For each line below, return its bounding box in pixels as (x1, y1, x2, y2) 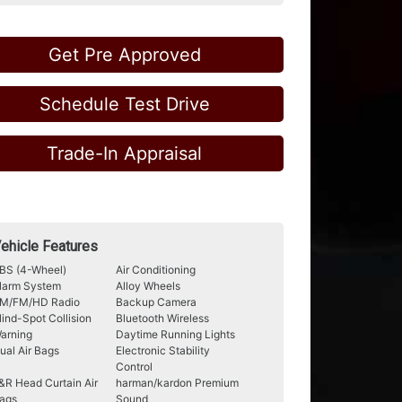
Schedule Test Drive (39, 93, 210, 115)
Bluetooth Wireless (116, 311, 209, 325)
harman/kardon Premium (116, 376, 239, 389)
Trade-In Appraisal (47, 143, 202, 164)
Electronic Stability (116, 344, 210, 357)
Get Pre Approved (48, 44, 201, 66)
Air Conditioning (116, 263, 196, 276)
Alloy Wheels (116, 279, 180, 293)
